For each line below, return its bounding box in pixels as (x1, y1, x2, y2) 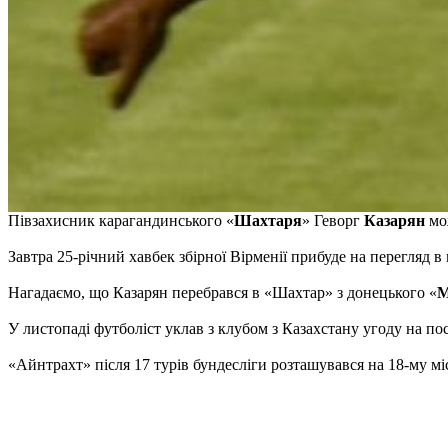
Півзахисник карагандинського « (8, 211, 234, 229)
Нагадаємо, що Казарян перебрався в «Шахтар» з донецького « (8, 283, 437, 301)
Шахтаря (234, 211, 302, 229)
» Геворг (302, 211, 364, 229)
